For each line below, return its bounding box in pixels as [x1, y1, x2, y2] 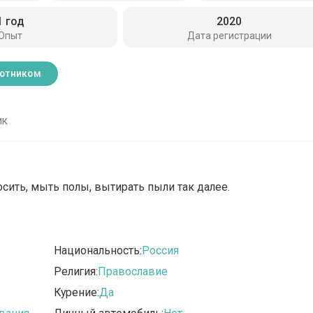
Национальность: [54, 244, 143, 258]
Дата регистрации [187, 29, 272, 41]
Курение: [54, 286, 100, 300]
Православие [98, 265, 168, 279]
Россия [142, 244, 180, 258]
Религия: [54, 265, 99, 279]
